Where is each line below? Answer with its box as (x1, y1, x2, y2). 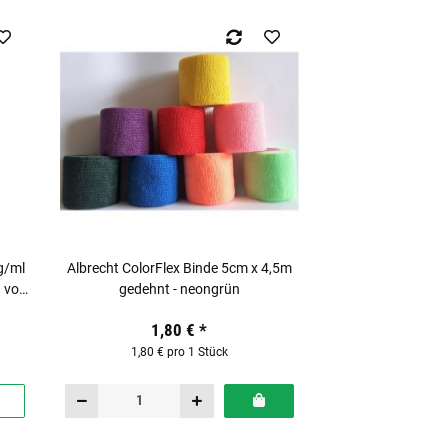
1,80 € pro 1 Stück (130, 345, 228, 360)
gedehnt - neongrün (118, 281, 240, 298)
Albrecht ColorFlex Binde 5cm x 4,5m (66, 260, 292, 277)
